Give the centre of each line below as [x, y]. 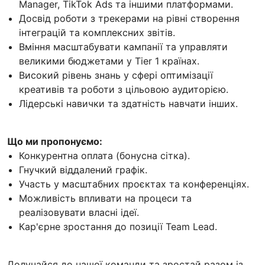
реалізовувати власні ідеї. [79, 213]
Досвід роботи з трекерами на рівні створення [129, 19]
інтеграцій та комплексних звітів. [97, 33]
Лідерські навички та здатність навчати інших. [128, 104]
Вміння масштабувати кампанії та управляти [123, 47]
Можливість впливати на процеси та [105, 198]
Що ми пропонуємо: [55, 142]
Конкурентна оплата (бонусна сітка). [104, 156]
